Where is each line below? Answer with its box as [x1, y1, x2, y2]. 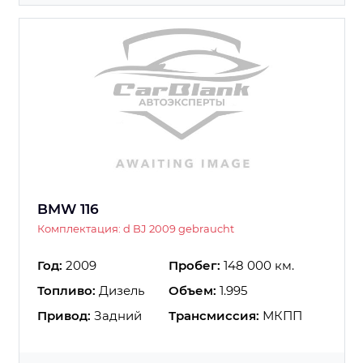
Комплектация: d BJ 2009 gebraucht [37, 221, 234, 235]
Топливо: [37, 282, 96, 298]
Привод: [37, 307, 91, 323]
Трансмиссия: [169, 307, 259, 323]
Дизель [96, 282, 144, 298]
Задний [91, 307, 142, 323]
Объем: [169, 282, 216, 298]
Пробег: [169, 257, 220, 273]
